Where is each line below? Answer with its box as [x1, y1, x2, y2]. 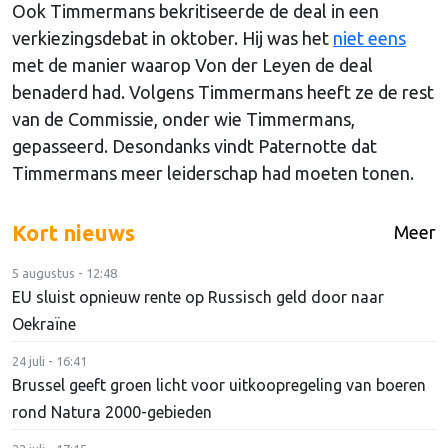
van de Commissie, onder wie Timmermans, [12, 108, 355, 129]
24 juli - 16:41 [12, 353, 87, 368]
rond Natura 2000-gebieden [12, 402, 212, 421]
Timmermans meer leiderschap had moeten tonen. [12, 162, 414, 183]
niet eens [333, 27, 406, 48]
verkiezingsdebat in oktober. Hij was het [12, 27, 333, 48]
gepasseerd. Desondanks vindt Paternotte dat [12, 135, 377, 156]
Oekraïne [12, 314, 76, 333]
